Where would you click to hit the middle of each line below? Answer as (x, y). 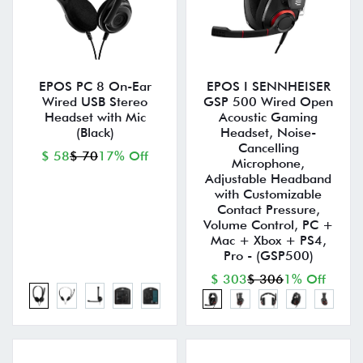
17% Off (123, 156)
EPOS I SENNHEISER (268, 86)
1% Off (305, 279)
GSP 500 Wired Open (268, 101)
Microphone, (268, 163)
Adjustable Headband (268, 178)
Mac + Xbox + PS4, (268, 240)
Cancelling (268, 147)
